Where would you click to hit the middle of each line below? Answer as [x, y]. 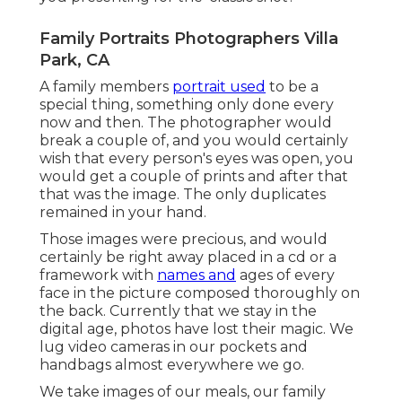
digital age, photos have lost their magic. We [197, 329]
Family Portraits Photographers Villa [189, 39]
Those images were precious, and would [184, 240]
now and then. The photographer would [186, 123]
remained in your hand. [123, 213]
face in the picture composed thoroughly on [200, 293]
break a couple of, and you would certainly [194, 141]
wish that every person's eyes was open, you [197, 159]
